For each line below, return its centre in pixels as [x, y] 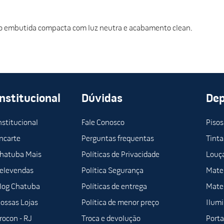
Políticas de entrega [114, 187]
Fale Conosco [103, 123]
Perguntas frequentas [117, 139]
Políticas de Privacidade [120, 155]
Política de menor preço [120, 203]
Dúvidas [102, 99]
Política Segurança [112, 171]
